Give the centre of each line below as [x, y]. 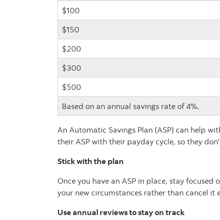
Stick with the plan [91, 161]
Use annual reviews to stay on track [121, 212]
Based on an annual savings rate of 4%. [130, 106]
